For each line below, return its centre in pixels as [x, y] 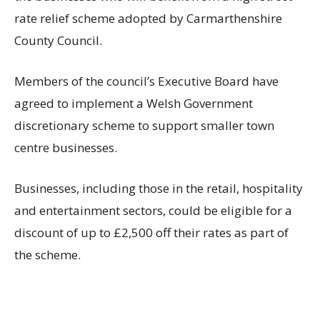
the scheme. [47, 255]
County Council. [58, 41]
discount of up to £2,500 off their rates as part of [151, 233]
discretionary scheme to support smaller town [144, 126]
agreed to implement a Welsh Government [134, 104]
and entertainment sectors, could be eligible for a [153, 211]
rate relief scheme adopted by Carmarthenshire [148, 19]
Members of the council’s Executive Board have [146, 81]
